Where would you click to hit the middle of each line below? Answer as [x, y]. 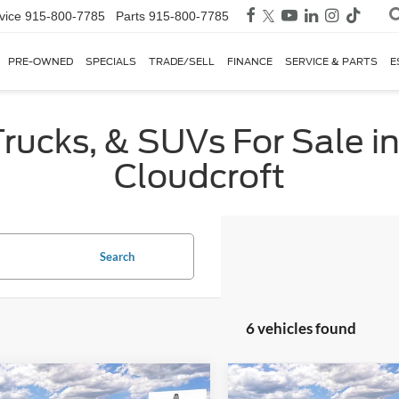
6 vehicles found [301, 328]
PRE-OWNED [41, 62]
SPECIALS [111, 62]
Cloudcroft [199, 176]
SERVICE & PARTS [331, 62]
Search [117, 256]
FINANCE [250, 62]
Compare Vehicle [313, 387]
